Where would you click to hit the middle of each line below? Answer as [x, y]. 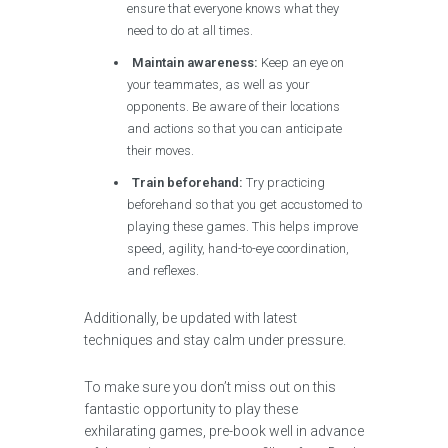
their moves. [161, 150]
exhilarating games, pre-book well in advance [224, 431]
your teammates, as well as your [219, 84]
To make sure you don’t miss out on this [210, 387]
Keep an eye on [301, 62]
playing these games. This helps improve [243, 226]
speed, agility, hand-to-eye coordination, [238, 248]
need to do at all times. [190, 30]
